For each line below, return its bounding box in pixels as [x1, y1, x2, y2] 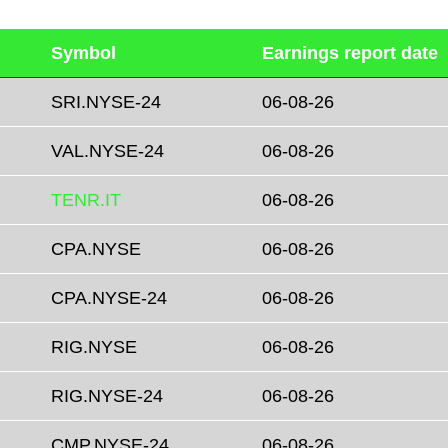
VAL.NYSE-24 [51, 141, 164, 162]
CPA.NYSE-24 [51, 288, 167, 309]
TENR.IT [51, 190, 121, 211]
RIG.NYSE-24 [51, 386, 163, 407]
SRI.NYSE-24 [51, 92, 161, 113]
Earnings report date [262, 43, 438, 64]
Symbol [51, 43, 116, 64]
